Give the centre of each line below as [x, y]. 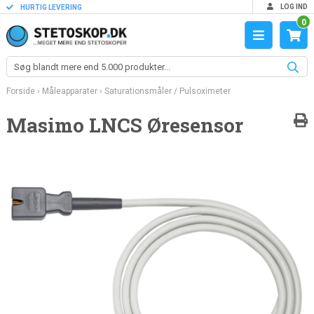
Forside [20, 91]
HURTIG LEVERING [50, 7]
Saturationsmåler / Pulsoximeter [167, 91]
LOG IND [294, 7]
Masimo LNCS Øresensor [124, 125]
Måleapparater [69, 91]
